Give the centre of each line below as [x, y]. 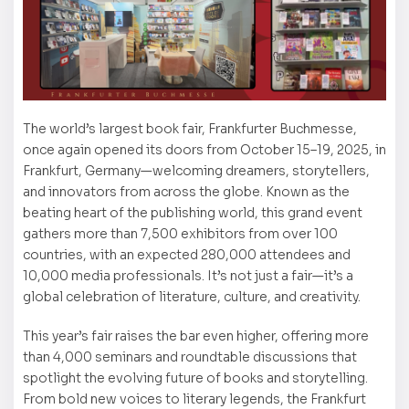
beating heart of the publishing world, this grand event [193, 213]
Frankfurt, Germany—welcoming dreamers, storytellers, [196, 171]
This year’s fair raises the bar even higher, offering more [196, 336]
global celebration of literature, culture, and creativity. [192, 297]
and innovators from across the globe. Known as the [186, 192]
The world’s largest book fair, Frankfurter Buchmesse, [190, 129]
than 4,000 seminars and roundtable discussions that [190, 357]
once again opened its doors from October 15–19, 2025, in [204, 150]
